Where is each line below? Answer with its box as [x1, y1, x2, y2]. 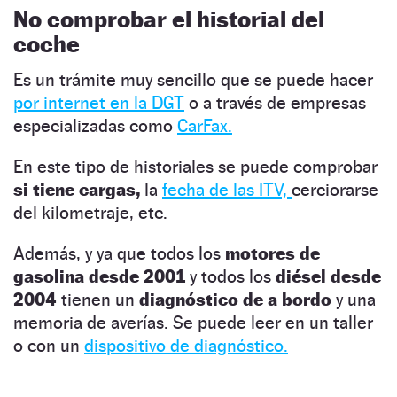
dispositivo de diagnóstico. [84, 334, 288, 356]
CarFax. [177, 114, 232, 136]
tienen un [57, 288, 135, 310]
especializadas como [13, 114, 177, 136]
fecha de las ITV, [162, 178, 292, 200]
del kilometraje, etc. [13, 201, 167, 223]
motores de [225, 242, 320, 264]
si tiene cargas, [13, 178, 140, 200]
